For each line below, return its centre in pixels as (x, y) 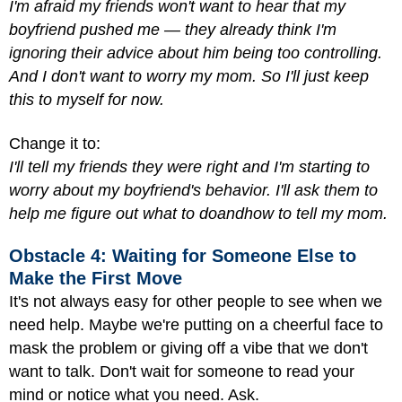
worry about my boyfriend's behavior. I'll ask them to (193, 190)
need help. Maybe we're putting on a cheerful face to (196, 325)
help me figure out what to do (113, 213)
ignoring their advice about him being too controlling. (196, 53)
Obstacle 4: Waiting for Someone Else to (183, 256)
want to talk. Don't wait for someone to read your (182, 371)
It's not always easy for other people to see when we (196, 301)
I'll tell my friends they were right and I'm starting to (189, 166)
